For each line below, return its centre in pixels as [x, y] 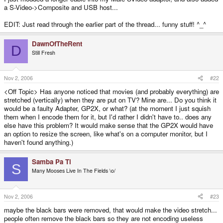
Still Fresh [44, 52]
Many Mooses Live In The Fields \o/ [74, 171]
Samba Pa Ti [52, 162]
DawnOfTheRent [57, 43]
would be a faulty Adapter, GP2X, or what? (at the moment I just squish [107, 109]
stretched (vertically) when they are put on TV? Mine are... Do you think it [110, 100]
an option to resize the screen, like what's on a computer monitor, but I [106, 134]
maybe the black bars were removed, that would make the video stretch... [111, 210]
